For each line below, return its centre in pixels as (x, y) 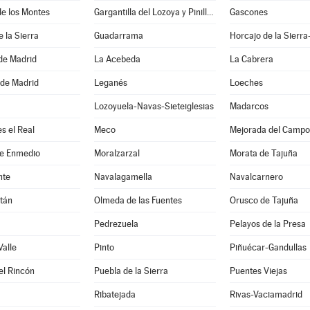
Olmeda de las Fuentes (138, 200)
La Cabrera (251, 59)
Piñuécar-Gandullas (268, 247)
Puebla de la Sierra (131, 271)
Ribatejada (115, 294)
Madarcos (249, 106)
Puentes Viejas (258, 271)
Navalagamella (123, 177)
